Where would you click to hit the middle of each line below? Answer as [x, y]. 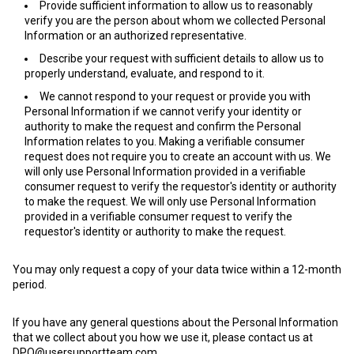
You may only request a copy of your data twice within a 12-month [177, 269]
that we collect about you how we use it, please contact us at [163, 337]
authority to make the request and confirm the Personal [163, 126]
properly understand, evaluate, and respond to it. [145, 73]
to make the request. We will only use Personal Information [170, 201]
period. [30, 284]
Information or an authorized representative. [136, 36]
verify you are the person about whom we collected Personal [175, 21]
